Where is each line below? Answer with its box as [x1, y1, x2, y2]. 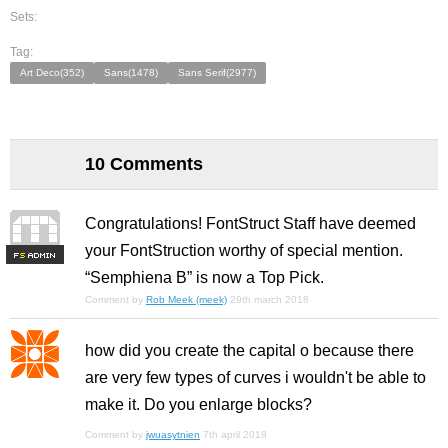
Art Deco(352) [20, 67, 84, 78]
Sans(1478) [104, 67, 158, 78]
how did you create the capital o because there [85, 342, 414, 359]
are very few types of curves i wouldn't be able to [85, 369, 426, 386]
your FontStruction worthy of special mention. [85, 242, 403, 259]
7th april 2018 [203, 429, 267, 440]
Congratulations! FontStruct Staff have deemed [85, 215, 416, 232]
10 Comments [85, 154, 203, 174]
